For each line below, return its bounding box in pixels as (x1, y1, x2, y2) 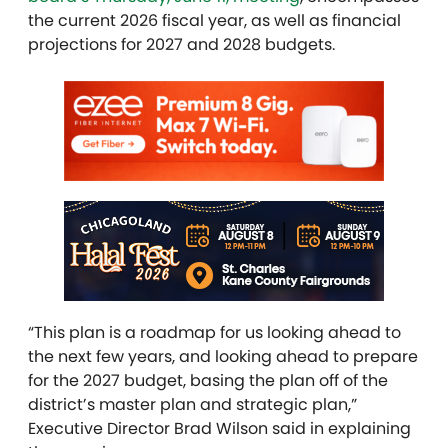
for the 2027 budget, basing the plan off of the (28, 369, 388, 392)
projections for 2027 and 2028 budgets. (28, 33, 335, 56)
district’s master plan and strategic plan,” (28, 393, 357, 416)
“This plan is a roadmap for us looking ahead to (28, 321, 401, 344)
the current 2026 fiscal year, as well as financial (28, 9, 401, 32)
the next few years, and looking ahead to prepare (28, 345, 418, 368)
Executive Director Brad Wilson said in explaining (28, 417, 411, 440)
